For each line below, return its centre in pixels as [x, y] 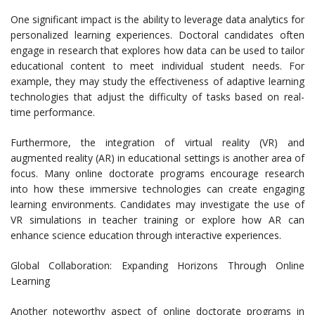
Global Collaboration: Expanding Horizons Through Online [157, 266]
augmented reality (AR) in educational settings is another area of [157, 158]
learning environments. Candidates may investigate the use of [157, 205]
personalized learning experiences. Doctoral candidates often [157, 35]
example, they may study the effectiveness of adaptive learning [157, 82]
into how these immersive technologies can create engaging [157, 189]
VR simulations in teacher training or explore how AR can [157, 220]
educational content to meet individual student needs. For [157, 66]
